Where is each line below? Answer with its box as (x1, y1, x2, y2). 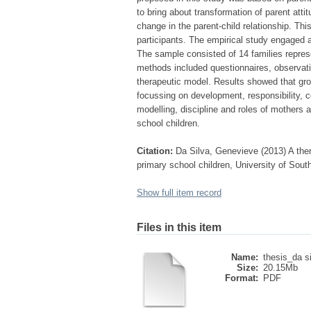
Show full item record (137, 187, 221, 198)
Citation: (137, 146, 173, 156)
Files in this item (137, 221, 221, 233)
